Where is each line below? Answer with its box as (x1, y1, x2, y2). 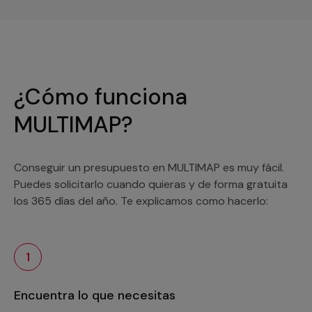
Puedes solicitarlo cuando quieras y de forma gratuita (14, 177, 288, 192)
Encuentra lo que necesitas (14, 287, 175, 304)
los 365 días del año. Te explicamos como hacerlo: (14, 194, 268, 208)
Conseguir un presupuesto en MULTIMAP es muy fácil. (14, 160, 284, 175)
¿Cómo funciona (14, 82, 187, 111)
